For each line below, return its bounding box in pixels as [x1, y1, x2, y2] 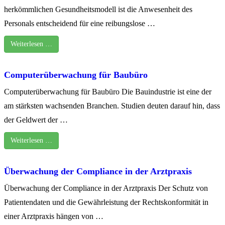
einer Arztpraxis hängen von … [4, 211, 103, 220]
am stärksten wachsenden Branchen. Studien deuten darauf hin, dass [4, 101, 220, 110]
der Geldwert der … [4, 115, 68, 124]
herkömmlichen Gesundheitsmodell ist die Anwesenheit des [4, 5, 192, 14]
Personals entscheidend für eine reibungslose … [4, 19, 155, 28]
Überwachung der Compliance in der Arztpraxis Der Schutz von [4, 183, 208, 192]
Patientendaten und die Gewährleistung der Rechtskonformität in [4, 197, 208, 206]
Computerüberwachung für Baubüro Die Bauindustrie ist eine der [4, 87, 211, 96]
